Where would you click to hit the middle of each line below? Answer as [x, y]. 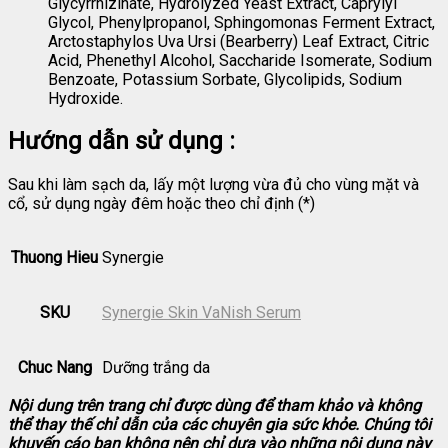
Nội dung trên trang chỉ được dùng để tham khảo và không [214, 406]
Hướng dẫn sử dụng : [124, 141]
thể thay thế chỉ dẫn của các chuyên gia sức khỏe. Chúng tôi [219, 425]
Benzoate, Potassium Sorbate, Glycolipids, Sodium [225, 79]
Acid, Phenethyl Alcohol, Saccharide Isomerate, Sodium [240, 60]
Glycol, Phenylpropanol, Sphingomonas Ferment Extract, [241, 22]
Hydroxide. [85, 98]
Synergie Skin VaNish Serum [201, 313]
